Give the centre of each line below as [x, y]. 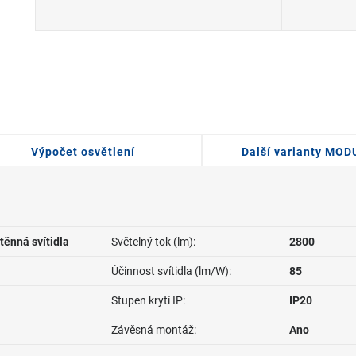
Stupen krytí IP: [148, 300]
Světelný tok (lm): [153, 242]
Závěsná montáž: [154, 330]
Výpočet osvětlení [83, 152]
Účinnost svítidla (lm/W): [171, 271]
